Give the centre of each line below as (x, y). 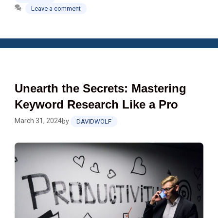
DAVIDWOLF (94, 121)
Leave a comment (56, 8)
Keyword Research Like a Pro (96, 104)
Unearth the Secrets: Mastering (100, 88)
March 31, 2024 (38, 120)
